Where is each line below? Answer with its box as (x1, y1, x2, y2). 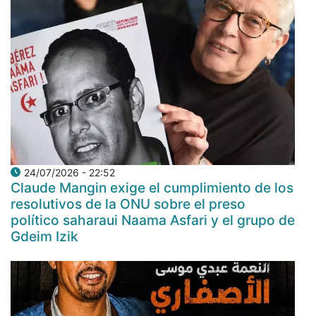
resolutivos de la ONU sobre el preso (11, 195, 245, 212)
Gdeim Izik (11, 227, 78, 245)
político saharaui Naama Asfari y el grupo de (11, 211, 295, 229)
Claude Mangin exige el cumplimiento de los (11, 178, 293, 196)
